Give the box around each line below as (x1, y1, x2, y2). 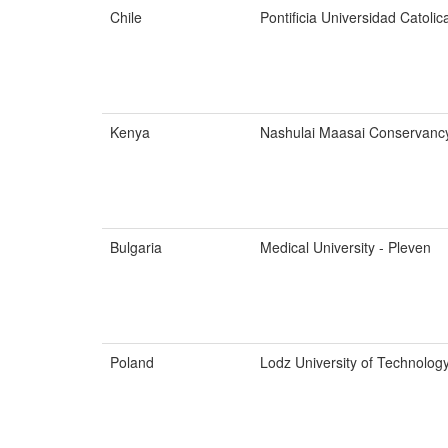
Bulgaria (110, 237, 162, 257)
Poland (110, 352, 154, 372)
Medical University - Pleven (260, 237, 431, 257)
